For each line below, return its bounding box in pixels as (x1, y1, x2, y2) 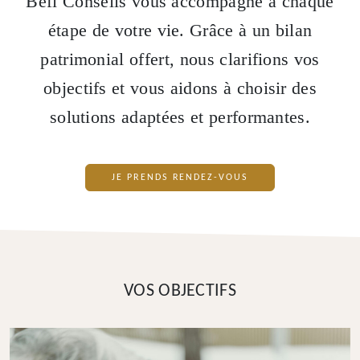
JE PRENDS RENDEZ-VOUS (112, 173, 248, 182)
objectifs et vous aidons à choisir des (43, 79, 317, 98)
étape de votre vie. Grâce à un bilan (47, 21, 313, 40)
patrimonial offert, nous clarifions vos (40, 50, 320, 69)
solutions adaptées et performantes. (49, 108, 311, 127)
